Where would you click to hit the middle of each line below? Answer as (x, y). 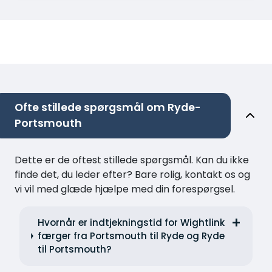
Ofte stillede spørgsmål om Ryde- (108, 107)
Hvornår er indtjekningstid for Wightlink (131, 222)
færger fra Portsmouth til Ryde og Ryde (131, 236)
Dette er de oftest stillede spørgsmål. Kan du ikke (132, 160)
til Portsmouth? (74, 249)
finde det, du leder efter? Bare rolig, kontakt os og (132, 174)
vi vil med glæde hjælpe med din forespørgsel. (125, 189)
